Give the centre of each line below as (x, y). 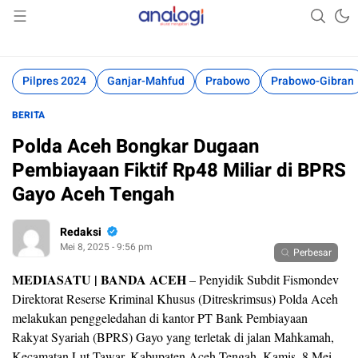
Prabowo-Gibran (312, 81)
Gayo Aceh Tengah (93, 195)
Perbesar (312, 253)
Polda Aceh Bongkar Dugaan (135, 147)
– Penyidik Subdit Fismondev (263, 279)
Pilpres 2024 (54, 81)
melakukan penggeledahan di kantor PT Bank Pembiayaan (160, 318)
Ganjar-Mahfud (146, 81)
